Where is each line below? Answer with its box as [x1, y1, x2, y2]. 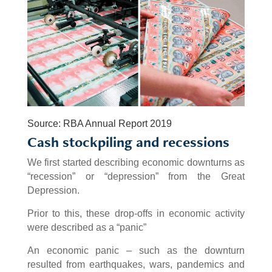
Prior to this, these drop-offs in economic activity [27, 208, 245, 219]
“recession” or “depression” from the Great [27, 171, 245, 182]
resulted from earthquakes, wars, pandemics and [27, 259, 245, 270]
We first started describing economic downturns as [27, 157, 245, 168]
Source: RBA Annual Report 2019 [27, 118, 172, 129]
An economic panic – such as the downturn [27, 245, 245, 256]
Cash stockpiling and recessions [27, 132, 229, 152]
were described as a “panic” [27, 222, 146, 233]
